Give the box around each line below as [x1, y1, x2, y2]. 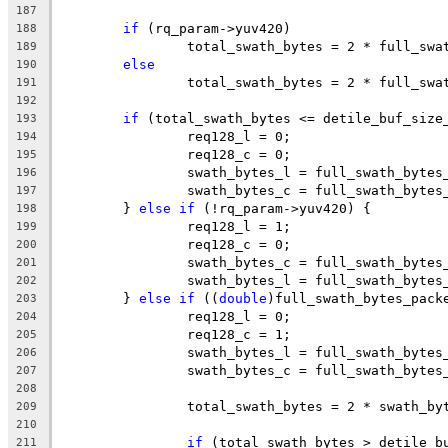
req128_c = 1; [187, 326, 291, 342]
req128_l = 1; [187, 218, 291, 234]
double [219, 290, 267, 306]
